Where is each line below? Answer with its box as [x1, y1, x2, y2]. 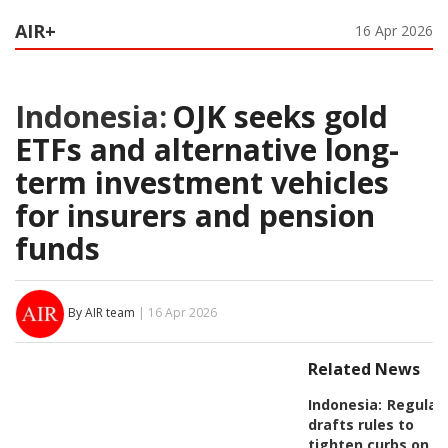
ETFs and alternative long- [15, 128, 399, 170]
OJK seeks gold [172, 95, 388, 137]
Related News [307, 357, 420, 380]
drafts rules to [307, 414, 414, 434]
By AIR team [68, 304, 135, 322]
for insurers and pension [15, 194, 375, 236]
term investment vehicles [15, 161, 389, 203]
